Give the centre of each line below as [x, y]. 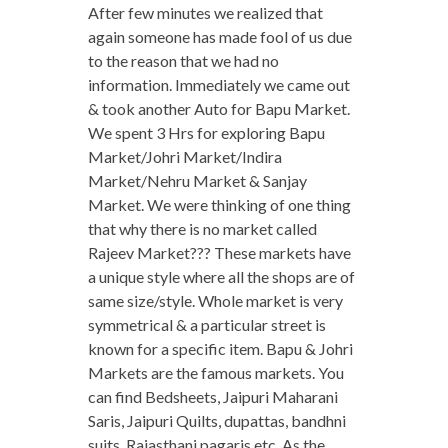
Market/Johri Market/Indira [184, 157]
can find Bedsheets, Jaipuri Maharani [212, 397]
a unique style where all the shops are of [221, 277]
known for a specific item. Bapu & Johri [220, 349]
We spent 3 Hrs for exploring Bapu [206, 133]
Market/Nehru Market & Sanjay [197, 181]
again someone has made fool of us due [219, 37]
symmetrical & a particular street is [206, 325]
